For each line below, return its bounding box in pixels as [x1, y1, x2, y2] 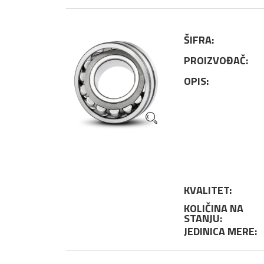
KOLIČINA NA [184, 200, 243, 216]
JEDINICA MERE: [184, 223, 257, 239]
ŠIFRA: [184, 32, 214, 48]
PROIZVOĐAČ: [184, 52, 248, 68]
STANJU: [184, 210, 222, 226]
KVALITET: [184, 182, 232, 198]
